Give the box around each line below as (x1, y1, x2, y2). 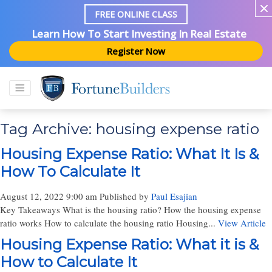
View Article (218, 217, 266, 229)
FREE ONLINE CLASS (95, 8, 177, 21)
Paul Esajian (151, 190, 197, 202)
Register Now (107, 45, 165, 57)
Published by (100, 190, 151, 202)
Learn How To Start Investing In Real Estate (32, 27, 246, 41)
